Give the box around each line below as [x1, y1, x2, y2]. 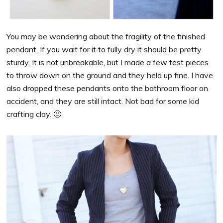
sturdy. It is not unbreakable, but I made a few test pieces [6, 57, 209, 67]
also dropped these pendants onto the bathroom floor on [6, 83, 209, 93]
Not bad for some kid [125, 96, 200, 106]
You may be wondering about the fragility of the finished [6, 31, 206, 41]
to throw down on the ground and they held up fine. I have [6, 70, 214, 80]
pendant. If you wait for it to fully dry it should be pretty [6, 44, 202, 54]
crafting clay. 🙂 [6, 109, 62, 119]
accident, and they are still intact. [6, 96, 125, 106]
